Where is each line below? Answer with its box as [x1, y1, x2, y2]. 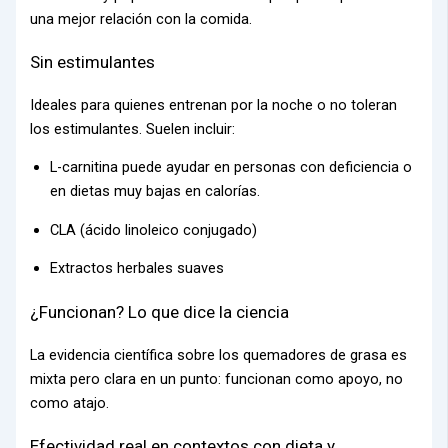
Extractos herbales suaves [50, 259, 225, 278]
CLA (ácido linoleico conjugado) [50, 220, 258, 239]
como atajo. [30, 393, 110, 412]
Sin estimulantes [30, 51, 156, 72]
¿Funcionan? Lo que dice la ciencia [30, 301, 290, 322]
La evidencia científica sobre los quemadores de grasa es [30, 345, 408, 364]
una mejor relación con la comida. [30, 9, 253, 28]
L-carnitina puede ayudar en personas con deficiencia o [50, 158, 413, 177]
